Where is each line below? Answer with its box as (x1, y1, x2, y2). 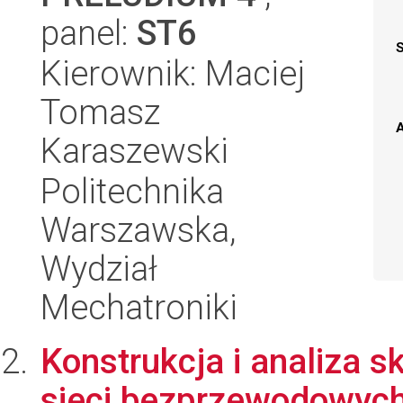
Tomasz (40, 92, 160, 132)
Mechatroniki (40, 287, 237, 327)
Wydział (40, 248, 157, 289)
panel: (40, 13, 137, 53)
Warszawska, (40, 210, 236, 250)
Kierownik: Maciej (40, 53, 305, 94)
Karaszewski (40, 130, 228, 171)
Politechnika (40, 171, 224, 211)
